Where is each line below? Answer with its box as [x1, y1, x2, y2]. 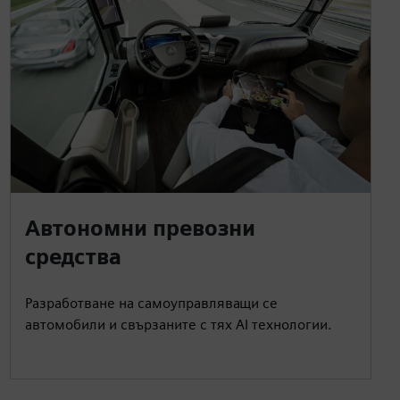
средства [24, 243, 121, 270]
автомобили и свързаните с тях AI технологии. [24, 315, 332, 333]
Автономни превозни [24, 214, 255, 241]
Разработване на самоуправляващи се [24, 294, 278, 312]
